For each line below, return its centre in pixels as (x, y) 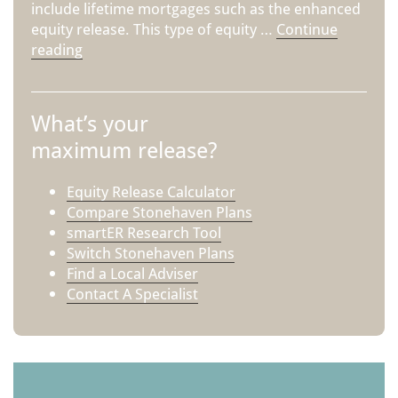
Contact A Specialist (132, 294)
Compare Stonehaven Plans (159, 212)
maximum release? (124, 150)
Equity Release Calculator (151, 192)
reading (57, 50)
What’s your (90, 123)
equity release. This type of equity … (154, 29)
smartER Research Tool (144, 233)
